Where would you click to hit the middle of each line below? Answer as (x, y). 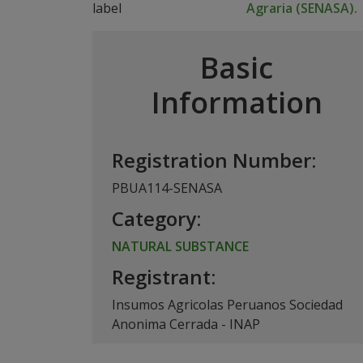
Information (237, 102)
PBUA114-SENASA (167, 188)
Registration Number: (214, 160)
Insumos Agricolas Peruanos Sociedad (227, 305)
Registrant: (164, 277)
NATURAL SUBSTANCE (180, 246)
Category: (156, 218)
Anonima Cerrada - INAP (186, 324)
